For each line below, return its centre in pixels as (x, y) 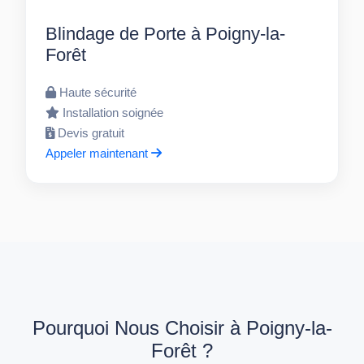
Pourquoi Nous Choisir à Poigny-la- (182, 328)
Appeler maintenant (99, 154)
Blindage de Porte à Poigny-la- (166, 34)
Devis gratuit (91, 133)
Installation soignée (113, 113)
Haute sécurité (98, 93)
